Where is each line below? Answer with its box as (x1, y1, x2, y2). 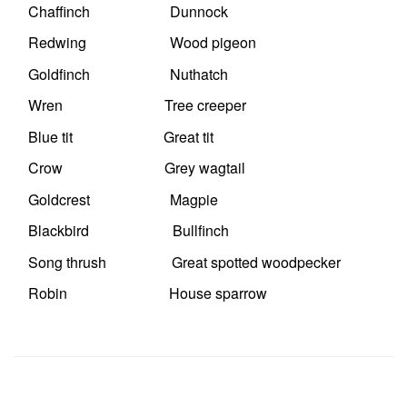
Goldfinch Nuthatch (14, 63, 228, 84)
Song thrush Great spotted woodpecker (14, 251, 341, 273)
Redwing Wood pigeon (14, 32, 256, 54)
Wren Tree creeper (14, 94, 246, 116)
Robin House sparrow (14, 283, 267, 304)
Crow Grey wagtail (14, 157, 245, 179)
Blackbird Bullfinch (14, 220, 229, 242)
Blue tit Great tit (14, 125, 213, 147)
